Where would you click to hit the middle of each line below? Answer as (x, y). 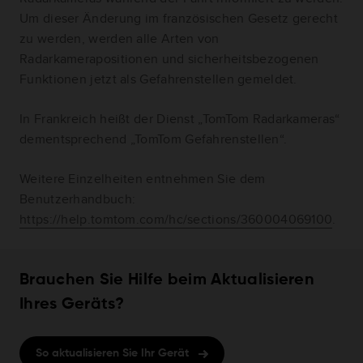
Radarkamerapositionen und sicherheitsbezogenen (169, 59)
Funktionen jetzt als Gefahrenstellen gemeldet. (158, 79)
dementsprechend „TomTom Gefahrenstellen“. (154, 139)
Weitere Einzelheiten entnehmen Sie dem (143, 179)
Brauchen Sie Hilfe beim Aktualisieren (167, 281)
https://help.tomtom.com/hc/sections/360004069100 (176, 220)
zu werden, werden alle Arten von (120, 39)
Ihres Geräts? (72, 305)
